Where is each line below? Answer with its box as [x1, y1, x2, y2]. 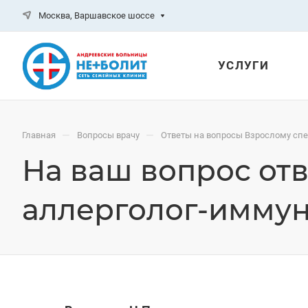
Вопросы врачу [77, 130, 140, 140]
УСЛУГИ [217, 58, 269, 72]
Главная [22, 130, 56, 140]
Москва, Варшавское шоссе [38, 10, 155, 21]
